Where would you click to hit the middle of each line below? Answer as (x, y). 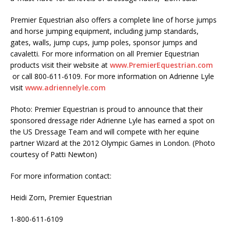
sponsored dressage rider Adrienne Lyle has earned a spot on (112, 121)
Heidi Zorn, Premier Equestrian (61, 198)
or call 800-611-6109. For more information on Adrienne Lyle (112, 76)
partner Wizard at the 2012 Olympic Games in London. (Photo (113, 143)
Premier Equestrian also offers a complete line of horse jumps (113, 20)
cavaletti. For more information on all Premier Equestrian (105, 54)
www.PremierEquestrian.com (161, 65)
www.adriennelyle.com (65, 88)
